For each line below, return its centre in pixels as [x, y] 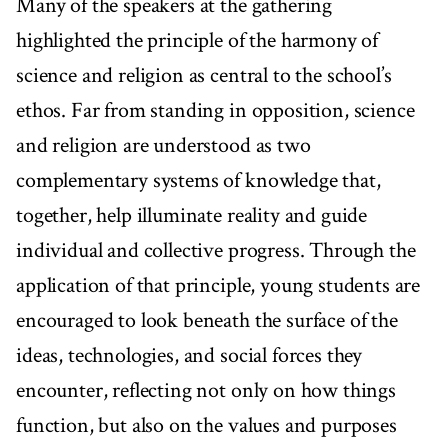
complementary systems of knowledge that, [198, 181]
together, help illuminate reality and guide [192, 216]
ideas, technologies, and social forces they [189, 356]
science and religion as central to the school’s [204, 76]
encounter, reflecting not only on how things [206, 391]
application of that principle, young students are [218, 286]
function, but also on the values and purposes [206, 426]
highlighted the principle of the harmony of [197, 41]
